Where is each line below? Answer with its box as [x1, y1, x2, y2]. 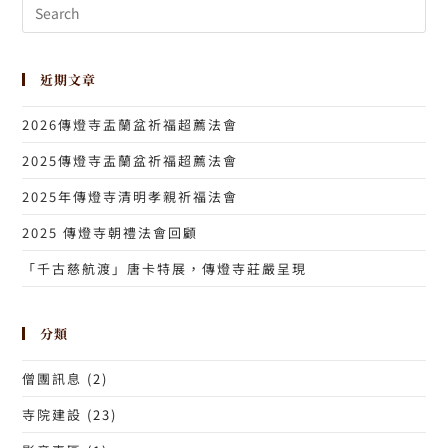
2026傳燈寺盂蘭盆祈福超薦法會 [22, 115, 239, 135]
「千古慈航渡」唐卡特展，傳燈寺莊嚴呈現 [22, 259, 308, 279]
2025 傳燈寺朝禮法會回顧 [22, 223, 199, 243]
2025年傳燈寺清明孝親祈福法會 [22, 187, 239, 207]
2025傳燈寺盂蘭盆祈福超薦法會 [22, 151, 239, 171]
